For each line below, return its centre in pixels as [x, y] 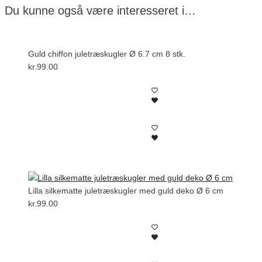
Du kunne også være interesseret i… [100, 11]
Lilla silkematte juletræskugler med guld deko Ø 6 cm [126, 191]
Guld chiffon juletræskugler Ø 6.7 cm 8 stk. [107, 54]
